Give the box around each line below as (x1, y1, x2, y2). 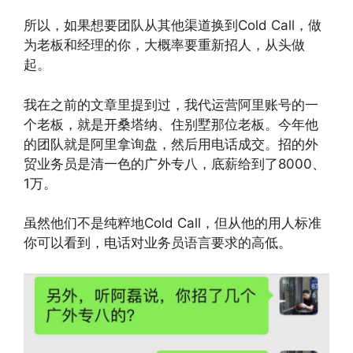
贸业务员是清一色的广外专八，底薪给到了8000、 (24, 155, 325, 172)
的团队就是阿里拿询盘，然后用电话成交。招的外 (24, 136, 318, 152)
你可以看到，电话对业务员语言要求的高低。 (24, 235, 292, 251)
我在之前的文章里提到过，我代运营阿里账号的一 (24, 96, 318, 113)
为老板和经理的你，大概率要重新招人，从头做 (24, 37, 305, 53)
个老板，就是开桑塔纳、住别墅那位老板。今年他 (24, 116, 318, 132)
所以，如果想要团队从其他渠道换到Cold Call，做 (24, 17, 321, 33)
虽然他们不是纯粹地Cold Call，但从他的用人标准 (24, 215, 321, 231)
